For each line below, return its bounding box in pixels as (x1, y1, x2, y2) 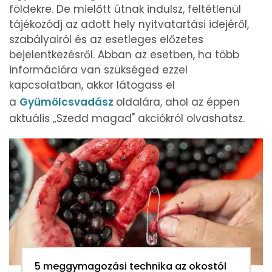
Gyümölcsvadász (19, 95, 116, 110)
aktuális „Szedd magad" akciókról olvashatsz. (9, 111, 248, 126)
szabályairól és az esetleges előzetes (9, 32, 203, 47)
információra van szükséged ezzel (9, 63, 188, 78)
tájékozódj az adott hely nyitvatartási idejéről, (9, 17, 249, 32)
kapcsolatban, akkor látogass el (9, 78, 175, 93)
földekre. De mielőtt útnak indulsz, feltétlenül (9, 2, 241, 17)
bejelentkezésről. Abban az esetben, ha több (9, 47, 239, 63)
